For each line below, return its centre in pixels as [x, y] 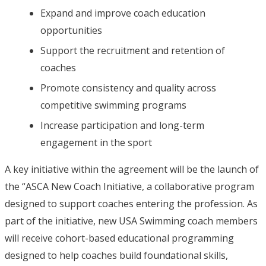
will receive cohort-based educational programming [119, 238]
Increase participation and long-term [122, 126]
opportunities [71, 31]
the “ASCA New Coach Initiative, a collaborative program [129, 187]
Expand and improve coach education [123, 13]
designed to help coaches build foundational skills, [116, 256]
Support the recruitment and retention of [133, 51]
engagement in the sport [96, 143]
